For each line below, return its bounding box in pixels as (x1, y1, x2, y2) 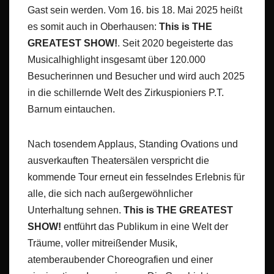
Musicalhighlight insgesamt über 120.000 (28, 54, 206, 65)
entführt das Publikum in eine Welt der (61, 221, 228, 232)
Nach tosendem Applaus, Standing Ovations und (28, 139, 238, 150)
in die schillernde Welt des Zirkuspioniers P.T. (28, 87, 224, 98)
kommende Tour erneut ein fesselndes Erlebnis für (28, 172, 245, 183)
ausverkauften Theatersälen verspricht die (28, 155, 209, 166)
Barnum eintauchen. (28, 104, 115, 115)
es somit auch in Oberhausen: (28, 21, 159, 32)
